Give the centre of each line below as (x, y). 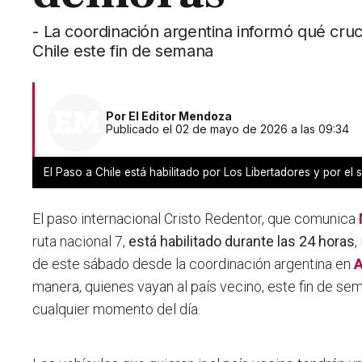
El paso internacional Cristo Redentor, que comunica (196, 219)
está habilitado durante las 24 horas (242, 242)
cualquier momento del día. (117, 309)
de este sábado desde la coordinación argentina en (194, 264)
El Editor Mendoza (181, 116)
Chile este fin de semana (123, 51)
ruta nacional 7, (81, 242)
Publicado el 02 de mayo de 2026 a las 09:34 (228, 129)
